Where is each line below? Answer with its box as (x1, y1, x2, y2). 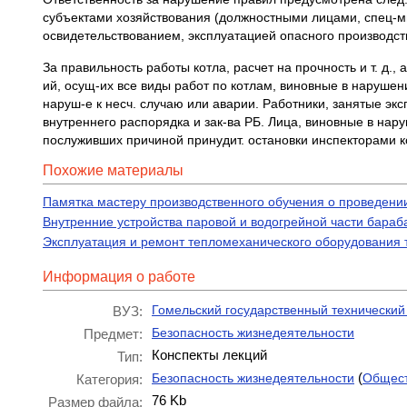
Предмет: (84, 326, 143, 342)
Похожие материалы (43, 163, 184, 178)
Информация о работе (43, 269, 195, 284)
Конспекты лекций (152, 347, 267, 362)
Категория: (76, 372, 143, 387)
